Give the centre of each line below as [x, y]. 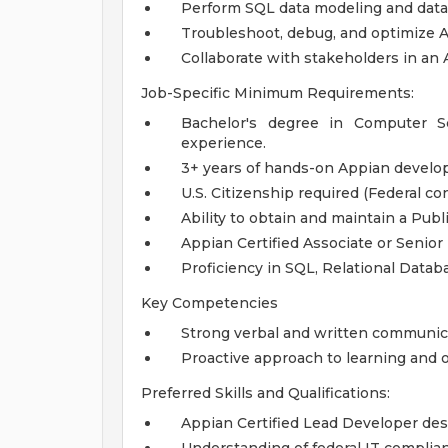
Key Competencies [209, 303]
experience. [223, 143]
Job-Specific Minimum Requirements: [277, 93]
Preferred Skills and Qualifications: [265, 393]
